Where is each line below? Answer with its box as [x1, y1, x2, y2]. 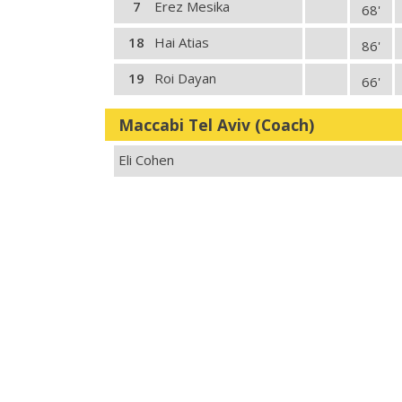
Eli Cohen [118, 151, 174, 169]
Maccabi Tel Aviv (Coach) [118, 114, 314, 135]
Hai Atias [154, 33, 209, 51]
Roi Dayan [154, 69, 216, 87]
